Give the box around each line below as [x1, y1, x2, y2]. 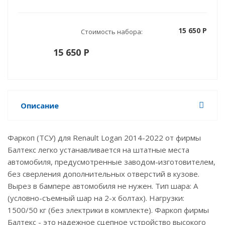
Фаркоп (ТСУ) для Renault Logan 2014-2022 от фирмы [8, 132, 201, 143]
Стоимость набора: [81, 27, 143, 36]
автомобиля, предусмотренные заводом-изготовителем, [8, 156, 215, 167]
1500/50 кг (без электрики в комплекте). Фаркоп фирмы [8, 204, 209, 215]
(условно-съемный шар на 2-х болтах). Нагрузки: [8, 192, 186, 203]
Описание [21, 100, 59, 110]
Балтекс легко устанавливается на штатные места [8, 144, 189, 155]
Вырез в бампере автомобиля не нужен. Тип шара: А [8, 180, 198, 191]
